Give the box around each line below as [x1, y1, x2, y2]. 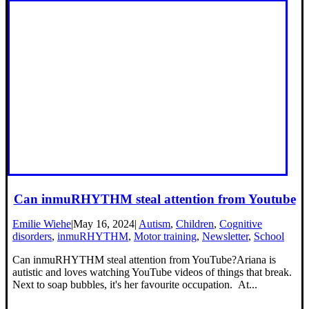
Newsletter [202, 230, 248, 243]
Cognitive [219, 218, 262, 230]
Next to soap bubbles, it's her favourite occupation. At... [12, 279, 257, 291]
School [254, 230, 284, 243]
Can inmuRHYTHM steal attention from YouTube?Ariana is [12, 254, 276, 266]
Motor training [134, 230, 197, 243]
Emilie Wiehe [12, 218, 71, 230]
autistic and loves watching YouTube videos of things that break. [12, 266, 292, 279]
